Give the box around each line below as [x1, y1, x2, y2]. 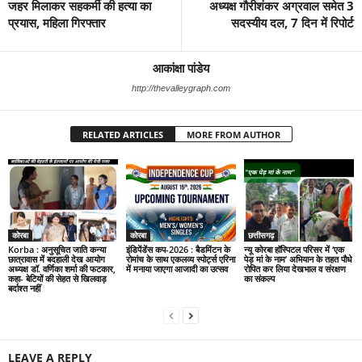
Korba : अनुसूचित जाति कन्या [8, 242, 106, 255]
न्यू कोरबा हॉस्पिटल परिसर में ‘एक [243, 242, 344, 255]
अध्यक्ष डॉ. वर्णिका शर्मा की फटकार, [8, 262, 116, 275]
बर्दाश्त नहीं [8, 281, 40, 294]
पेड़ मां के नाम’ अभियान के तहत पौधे [243, 252, 352, 265]
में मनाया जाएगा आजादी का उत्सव [125, 262, 228, 275]
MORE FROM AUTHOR [186, 128, 280, 141]
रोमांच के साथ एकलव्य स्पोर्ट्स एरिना [125, 252, 235, 265]
